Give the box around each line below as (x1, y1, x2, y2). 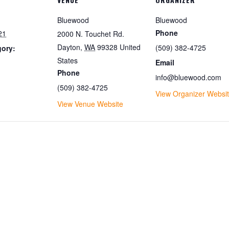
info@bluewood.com (155, 72, 221, 82)
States (57, 55, 78, 65)
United (120, 42, 141, 52)
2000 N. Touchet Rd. (57, 29, 124, 39)
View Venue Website (57, 99, 123, 109)
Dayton (57, 42, 80, 52)
